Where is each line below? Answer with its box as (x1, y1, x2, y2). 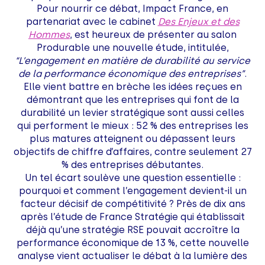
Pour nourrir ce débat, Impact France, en (37, 2, 228, 14)
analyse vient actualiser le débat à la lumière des (18, 250, 247, 261)
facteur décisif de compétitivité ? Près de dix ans (20, 198, 245, 209)
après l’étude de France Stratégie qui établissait (20, 211, 245, 222)
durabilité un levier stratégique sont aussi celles (21, 106, 244, 118)
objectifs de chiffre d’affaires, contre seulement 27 (13, 146, 252, 157)
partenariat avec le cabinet (25, 15, 158, 27)
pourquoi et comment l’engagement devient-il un (18, 185, 247, 196)
